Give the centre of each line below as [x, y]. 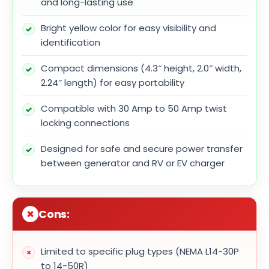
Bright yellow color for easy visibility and [128, 28]
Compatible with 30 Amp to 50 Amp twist [134, 108]
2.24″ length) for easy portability [113, 82]
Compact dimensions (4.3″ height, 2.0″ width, [141, 68]
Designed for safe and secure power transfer [142, 148]
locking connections [85, 122]
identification [71, 42]
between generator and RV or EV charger [133, 163]
